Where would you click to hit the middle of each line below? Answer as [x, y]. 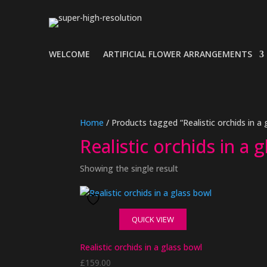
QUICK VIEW [153, 219]
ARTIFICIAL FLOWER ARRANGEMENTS [178, 54]
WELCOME [69, 54]
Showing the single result [129, 168]
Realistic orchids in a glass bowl [141, 247]
